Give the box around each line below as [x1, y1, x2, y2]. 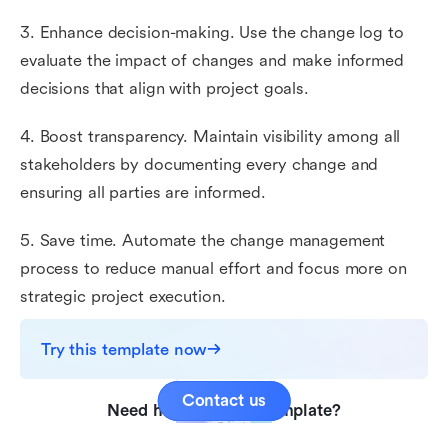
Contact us [181, 391, 267, 410]
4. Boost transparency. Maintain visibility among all [20, 127, 401, 146]
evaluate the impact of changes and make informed [20, 51, 404, 70]
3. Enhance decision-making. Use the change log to [20, 23, 404, 42]
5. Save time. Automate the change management [20, 231, 386, 250]
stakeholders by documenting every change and [20, 155, 379, 174]
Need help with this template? [107, 401, 341, 420]
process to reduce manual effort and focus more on [20, 259, 407, 278]
